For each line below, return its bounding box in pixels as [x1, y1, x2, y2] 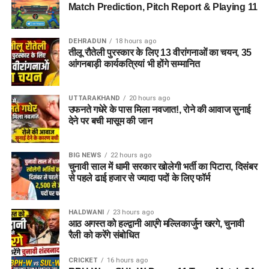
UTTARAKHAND [68, 94, 120, 102]
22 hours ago [110, 151, 151, 159]
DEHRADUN [68, 37, 106, 45]
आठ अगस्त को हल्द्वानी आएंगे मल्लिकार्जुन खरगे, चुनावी [68, 219, 245, 229]
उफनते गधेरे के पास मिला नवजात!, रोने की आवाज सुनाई [68, 104, 251, 115]
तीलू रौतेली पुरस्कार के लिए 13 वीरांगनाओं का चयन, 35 [68, 47, 252, 58]
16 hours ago [106, 256, 148, 264]
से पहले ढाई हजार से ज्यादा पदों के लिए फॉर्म [68, 173, 210, 183]
